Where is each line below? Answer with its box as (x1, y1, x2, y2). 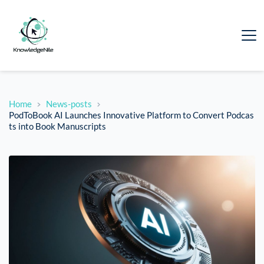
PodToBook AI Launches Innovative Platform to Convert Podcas (9, 110, 254, 121)
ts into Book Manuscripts (9, 121, 106, 132)
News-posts (45, 98, 92, 110)
